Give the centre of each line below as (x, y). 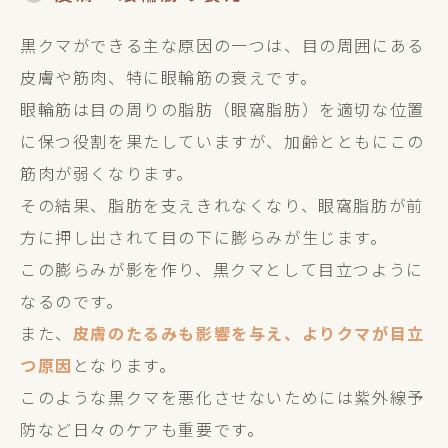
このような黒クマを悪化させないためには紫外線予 (222, 397)
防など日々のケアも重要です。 (142, 429)
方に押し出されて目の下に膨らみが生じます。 (204, 237)
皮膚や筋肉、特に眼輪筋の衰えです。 (169, 77)
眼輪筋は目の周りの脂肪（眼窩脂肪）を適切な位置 (222, 109)
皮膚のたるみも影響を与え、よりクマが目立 (248, 333)
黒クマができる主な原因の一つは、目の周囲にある (222, 45)
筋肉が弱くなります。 (107, 173)
